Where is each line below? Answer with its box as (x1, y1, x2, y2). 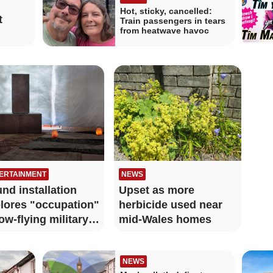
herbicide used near (118, 199, 222, 211)
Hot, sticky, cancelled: (119, 6, 212, 16)
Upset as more (118, 184, 194, 197)
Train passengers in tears (119, 16, 225, 26)
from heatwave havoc (119, 26, 209, 36)
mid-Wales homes (118, 213, 211, 226)
